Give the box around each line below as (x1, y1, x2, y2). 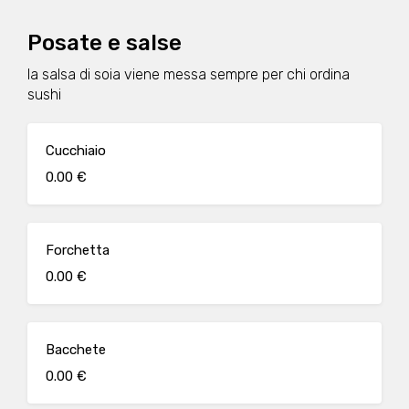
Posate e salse (27, 30, 182, 56)
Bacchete (46, 341, 106, 358)
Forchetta (46, 242, 110, 258)
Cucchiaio (46, 142, 106, 159)
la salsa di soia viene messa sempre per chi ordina (27, 66, 350, 83)
